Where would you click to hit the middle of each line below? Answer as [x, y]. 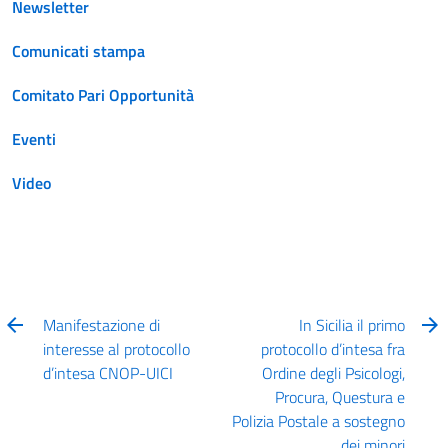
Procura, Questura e [339, 397]
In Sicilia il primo [351, 325]
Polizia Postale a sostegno [318, 421]
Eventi [34, 139]
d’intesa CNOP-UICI [108, 373]
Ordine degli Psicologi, [333, 373]
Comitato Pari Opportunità [103, 95]
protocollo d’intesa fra [332, 349]
